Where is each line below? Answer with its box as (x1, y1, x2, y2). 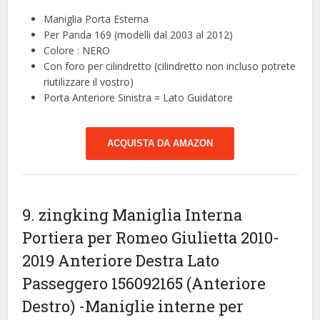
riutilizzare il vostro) (44, 75, 134, 89)
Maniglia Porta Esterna (44, 12, 149, 26)
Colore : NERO (44, 44, 111, 58)
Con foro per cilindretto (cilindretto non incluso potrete (44, 59, 296, 74)
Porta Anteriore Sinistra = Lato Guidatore (44, 91, 234, 105)
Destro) (22, 296, 79, 317)
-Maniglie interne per (79, 296, 244, 317)
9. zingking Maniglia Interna (22, 204, 243, 226)
